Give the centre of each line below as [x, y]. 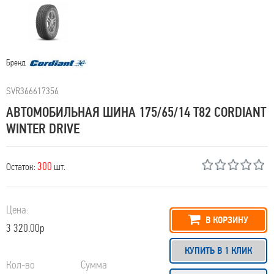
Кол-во [20, 265]
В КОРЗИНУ [226, 220]
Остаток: [22, 166]
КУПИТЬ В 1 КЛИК [218, 250]
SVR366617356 [32, 91]
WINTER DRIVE [43, 128]
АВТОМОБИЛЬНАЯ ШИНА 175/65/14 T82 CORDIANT [136, 112]
